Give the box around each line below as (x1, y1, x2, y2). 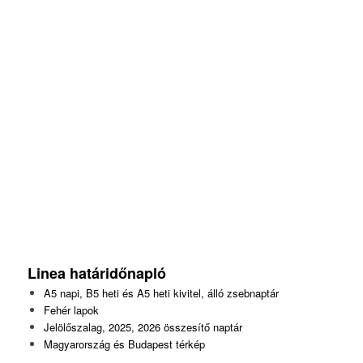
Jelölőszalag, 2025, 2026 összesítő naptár (43, 319, 242, 335)
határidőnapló (69, 263, 170, 284)
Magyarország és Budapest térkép (43, 336, 205, 352)
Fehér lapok (43, 302, 99, 318)
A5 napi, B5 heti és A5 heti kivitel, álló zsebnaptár (43, 285, 279, 301)
